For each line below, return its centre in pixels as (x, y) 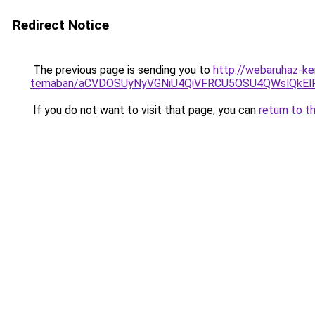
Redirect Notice (61, 25)
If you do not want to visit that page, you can (144, 110)
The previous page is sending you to (122, 70)
